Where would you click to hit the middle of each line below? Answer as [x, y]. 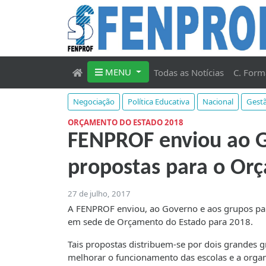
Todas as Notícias [189, 73]
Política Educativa [159, 102]
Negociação [94, 102]
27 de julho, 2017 [99, 194]
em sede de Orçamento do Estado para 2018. [160, 222]
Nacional [218, 102]
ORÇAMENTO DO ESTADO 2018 [126, 123]
